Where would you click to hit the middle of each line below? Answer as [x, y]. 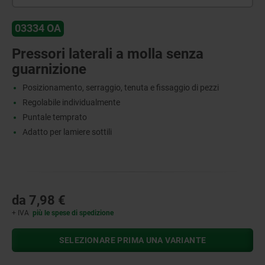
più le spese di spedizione [73, 213]
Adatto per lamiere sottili [67, 132]
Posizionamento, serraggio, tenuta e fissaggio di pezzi [120, 87]
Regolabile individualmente [71, 102]
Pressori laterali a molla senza [108, 54]
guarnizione [49, 69]
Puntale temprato [54, 117]
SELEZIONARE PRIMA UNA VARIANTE [132, 240]
